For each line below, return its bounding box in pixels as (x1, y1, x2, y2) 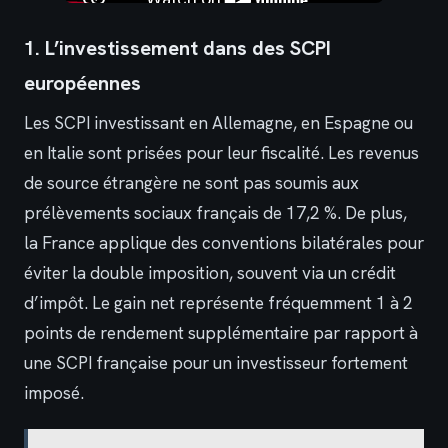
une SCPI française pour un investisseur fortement (24, 352, 408, 375)
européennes (24, 70, 141, 97)
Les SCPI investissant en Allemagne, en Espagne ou (24, 112, 413, 135)
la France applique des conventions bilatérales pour (24, 232, 424, 255)
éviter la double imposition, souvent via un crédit (24, 262, 396, 285)
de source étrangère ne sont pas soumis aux (24, 172, 359, 195)
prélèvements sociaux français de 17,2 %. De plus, (24, 202, 407, 225)
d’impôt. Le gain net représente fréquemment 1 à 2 (24, 292, 413, 315)
